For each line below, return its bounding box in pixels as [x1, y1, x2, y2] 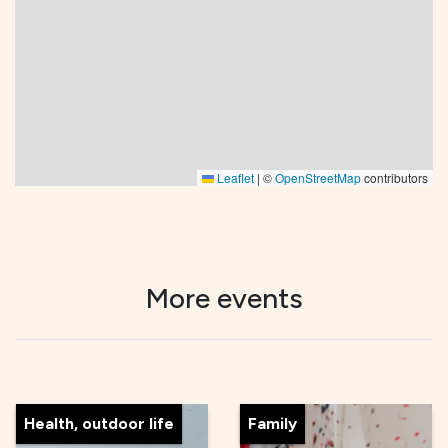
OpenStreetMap [275, 168, 361, 186]
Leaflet [214, 168, 254, 186]
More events [145, 280, 303, 315]
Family [248, 413, 297, 433]
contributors [361, 168, 428, 186]
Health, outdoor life [24, 413, 174, 433]
